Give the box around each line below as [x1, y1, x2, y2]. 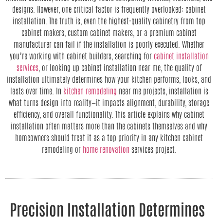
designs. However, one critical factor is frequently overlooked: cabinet [12, 4, 206, 14]
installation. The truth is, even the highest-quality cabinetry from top [13, 16, 205, 25]
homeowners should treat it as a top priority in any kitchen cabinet [15, 132, 203, 142]
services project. [129, 144, 177, 154]
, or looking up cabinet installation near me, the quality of [38, 62, 202, 72]
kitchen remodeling [63, 86, 117, 95]
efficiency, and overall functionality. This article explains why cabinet [14, 109, 204, 119]
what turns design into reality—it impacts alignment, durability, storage [9, 97, 209, 107]
